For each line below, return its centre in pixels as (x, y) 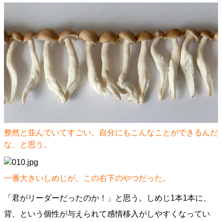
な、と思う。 (28, 144)
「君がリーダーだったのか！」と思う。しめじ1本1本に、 (108, 198)
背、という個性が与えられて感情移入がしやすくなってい (107, 214)
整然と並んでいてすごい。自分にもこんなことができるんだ (111, 133)
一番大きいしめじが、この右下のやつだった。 (87, 178)
